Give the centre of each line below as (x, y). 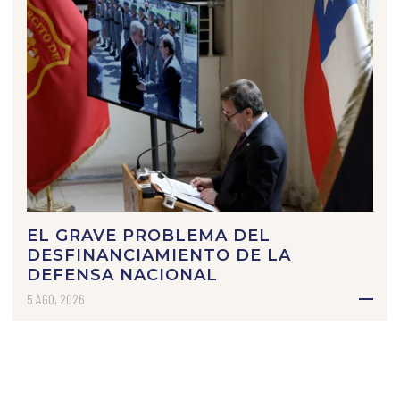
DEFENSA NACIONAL (122, 275)
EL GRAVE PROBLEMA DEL (148, 236)
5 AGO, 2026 (55, 299)
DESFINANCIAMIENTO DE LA (158, 256)
